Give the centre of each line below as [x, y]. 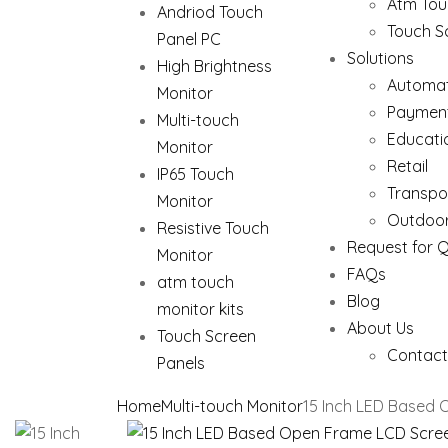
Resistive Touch [213, 228]
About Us [380, 328]
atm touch [195, 282]
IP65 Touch [195, 174]
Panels [181, 363]
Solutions [380, 58]
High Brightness [214, 66]
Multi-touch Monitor [232, 406]
